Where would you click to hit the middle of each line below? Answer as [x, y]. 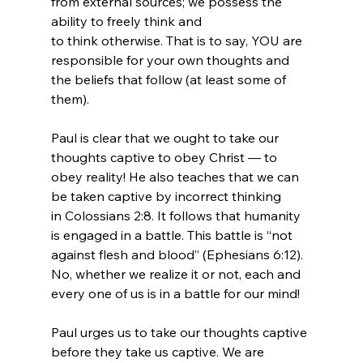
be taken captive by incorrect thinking [167, 196]
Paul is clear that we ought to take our [166, 137]
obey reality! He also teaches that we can [176, 176]
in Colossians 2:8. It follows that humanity [177, 215]
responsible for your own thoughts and [171, 60]
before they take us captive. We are [159, 351]
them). [70, 98]
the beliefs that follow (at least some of [170, 79]
